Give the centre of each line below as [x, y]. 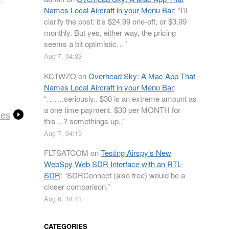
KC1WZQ [60, 76]
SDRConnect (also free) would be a [126, 175]
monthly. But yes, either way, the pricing [110, 32]
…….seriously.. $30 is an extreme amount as [122, 98]
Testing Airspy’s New [136, 153]
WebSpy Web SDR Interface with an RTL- [113, 164]
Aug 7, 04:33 [63, 56]
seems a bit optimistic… [84, 44]
